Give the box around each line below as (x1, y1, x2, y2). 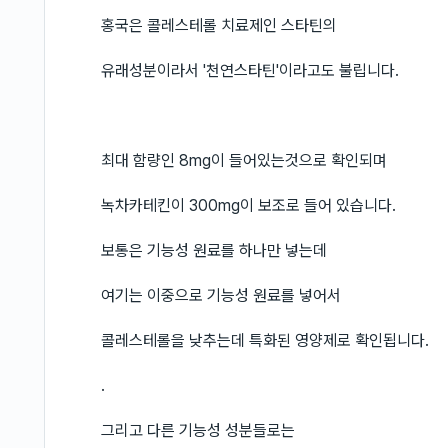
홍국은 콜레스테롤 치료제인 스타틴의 (101, 16, 337, 35)
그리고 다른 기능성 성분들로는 (101, 421, 295, 440)
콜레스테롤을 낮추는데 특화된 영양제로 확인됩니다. (101, 331, 429, 350)
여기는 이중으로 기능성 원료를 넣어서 (101, 286, 341, 305)
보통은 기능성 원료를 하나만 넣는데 (101, 241, 327, 260)
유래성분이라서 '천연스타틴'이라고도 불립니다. (101, 61, 399, 80)
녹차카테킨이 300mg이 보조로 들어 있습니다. (101, 196, 396, 215)
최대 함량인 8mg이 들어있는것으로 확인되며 (101, 151, 387, 170)
